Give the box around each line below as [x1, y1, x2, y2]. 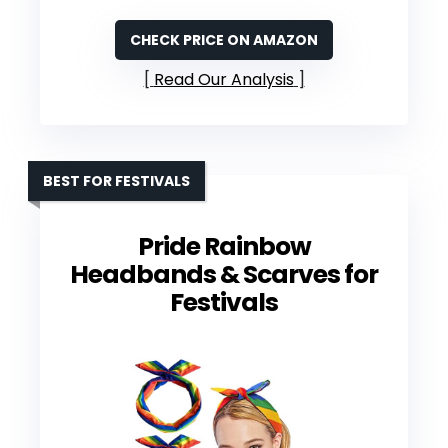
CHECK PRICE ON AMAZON [130, 29, 318, 50]
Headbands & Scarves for [70, 256, 378, 292]
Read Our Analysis [153, 67, 294, 91]
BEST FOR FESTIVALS [43, 170, 190, 191]
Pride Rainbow [137, 228, 311, 264]
